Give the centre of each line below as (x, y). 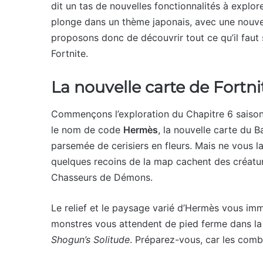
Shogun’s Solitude (90, 239)
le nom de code (87, 129)
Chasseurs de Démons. (103, 177)
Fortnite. (70, 53)
